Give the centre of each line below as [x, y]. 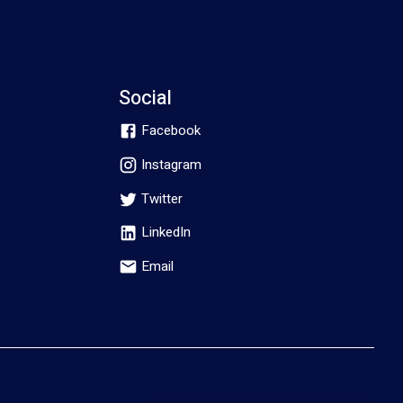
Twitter [162, 198]
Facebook [171, 131]
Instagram [172, 165]
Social [145, 98]
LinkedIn [166, 233]
